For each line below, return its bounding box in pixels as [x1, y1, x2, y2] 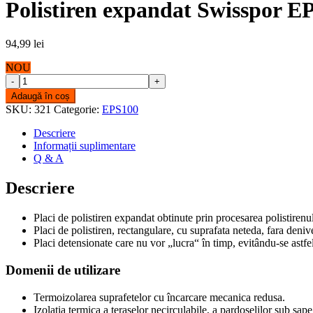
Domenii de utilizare [6, 262, 120, 277]
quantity [5, 136, 41, 149]
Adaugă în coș [11, 91, 70, 102]
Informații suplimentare [34, 140, 136, 152]
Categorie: [54, 103, 102, 116]
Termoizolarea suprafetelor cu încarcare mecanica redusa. [34, 291, 285, 303]
